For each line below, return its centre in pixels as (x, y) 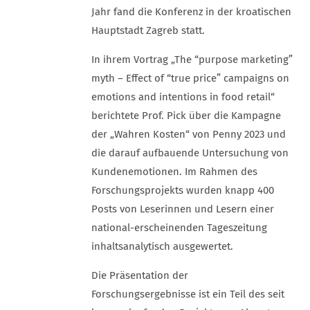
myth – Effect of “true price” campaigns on (190, 78)
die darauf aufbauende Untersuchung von (190, 153)
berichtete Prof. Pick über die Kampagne (186, 116)
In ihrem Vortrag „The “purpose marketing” (192, 60)
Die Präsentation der (140, 275)
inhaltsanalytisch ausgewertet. (162, 246)
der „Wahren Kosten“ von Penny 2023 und (189, 134)
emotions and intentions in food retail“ (183, 97)
